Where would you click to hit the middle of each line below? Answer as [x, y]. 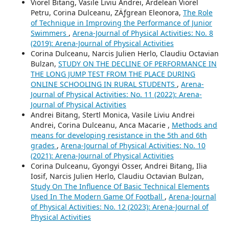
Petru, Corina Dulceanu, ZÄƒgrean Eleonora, [107, 13]
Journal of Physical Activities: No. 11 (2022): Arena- [116, 94]
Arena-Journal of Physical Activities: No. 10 [133, 145]
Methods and [194, 125]
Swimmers [50, 33]
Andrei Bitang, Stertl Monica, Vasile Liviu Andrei [113, 115]
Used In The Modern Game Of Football [98, 197]
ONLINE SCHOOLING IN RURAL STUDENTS [104, 84]
